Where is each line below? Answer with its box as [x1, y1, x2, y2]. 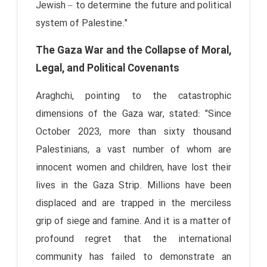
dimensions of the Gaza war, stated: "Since [36, 106, 231, 122]
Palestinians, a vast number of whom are [36, 142, 231, 157]
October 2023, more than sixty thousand [36, 124, 231, 139]
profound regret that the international [36, 231, 231, 247]
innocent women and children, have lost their [36, 160, 231, 175]
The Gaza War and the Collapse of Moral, [36, 42, 231, 59]
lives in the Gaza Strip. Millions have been [36, 178, 231, 193]
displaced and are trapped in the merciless [36, 195, 231, 211]
